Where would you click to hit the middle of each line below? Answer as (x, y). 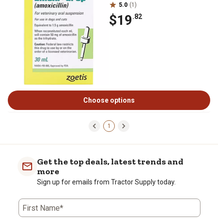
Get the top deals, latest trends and (110, 162)
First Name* (43, 208)
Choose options (109, 100)
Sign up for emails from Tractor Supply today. (106, 182)
